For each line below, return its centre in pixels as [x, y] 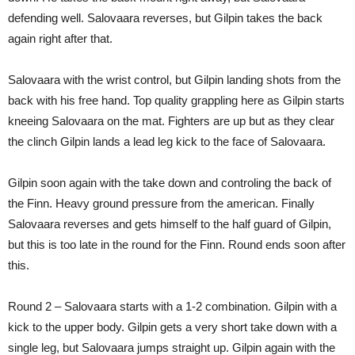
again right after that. [60, 39]
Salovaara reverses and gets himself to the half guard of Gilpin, [170, 224]
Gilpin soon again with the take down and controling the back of [170, 183]
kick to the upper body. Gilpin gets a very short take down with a [172, 327]
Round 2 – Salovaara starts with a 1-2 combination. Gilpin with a [172, 307]
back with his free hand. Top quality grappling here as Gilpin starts [176, 101]
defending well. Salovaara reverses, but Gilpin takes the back [165, 18]
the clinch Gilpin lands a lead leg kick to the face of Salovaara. [167, 142]
